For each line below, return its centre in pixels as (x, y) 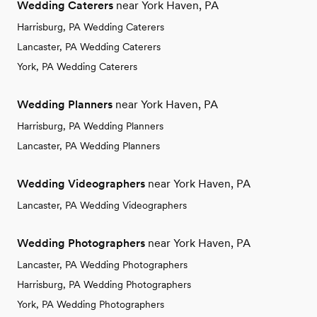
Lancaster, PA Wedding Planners (88, 146)
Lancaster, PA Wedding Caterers (89, 47)
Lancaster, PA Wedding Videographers (102, 206)
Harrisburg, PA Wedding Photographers (104, 285)
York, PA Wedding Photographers (91, 305)
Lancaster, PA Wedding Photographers (102, 265)
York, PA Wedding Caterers (77, 67)
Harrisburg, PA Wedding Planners (90, 126)
